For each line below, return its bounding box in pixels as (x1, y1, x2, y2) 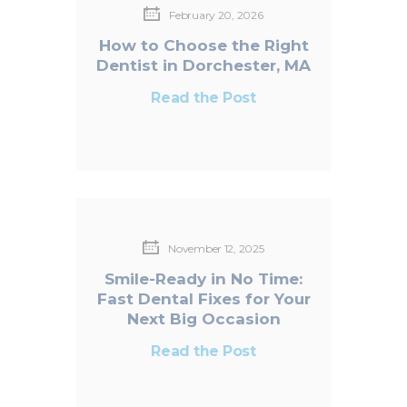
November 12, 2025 (168, 241, 264, 255)
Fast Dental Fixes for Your (96, 289, 311, 308)
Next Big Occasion (126, 309, 281, 328)
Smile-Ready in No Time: (104, 269, 303, 288)
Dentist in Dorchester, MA (96, 55, 311, 74)
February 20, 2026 (169, 7, 263, 22)
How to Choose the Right (98, 35, 309, 55)
